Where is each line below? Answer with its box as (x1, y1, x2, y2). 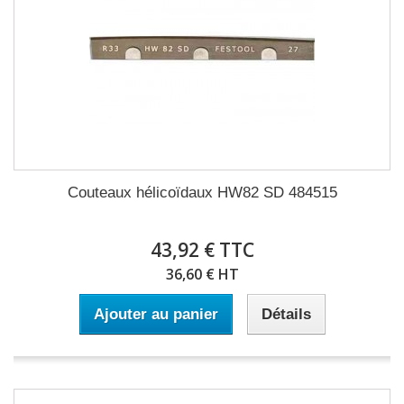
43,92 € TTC (150, 237, 254, 262)
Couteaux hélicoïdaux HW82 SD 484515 (67, 184, 337, 201)
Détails (261, 306, 311, 323)
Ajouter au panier (93, 306, 218, 323)
